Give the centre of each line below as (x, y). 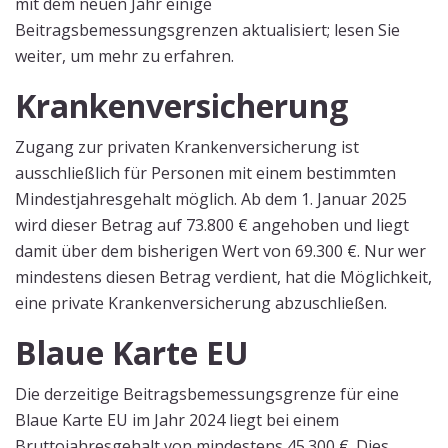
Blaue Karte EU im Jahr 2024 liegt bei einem (177, 420)
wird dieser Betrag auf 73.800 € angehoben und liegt (212, 225)
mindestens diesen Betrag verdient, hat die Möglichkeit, (223, 277)
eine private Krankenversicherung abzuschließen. (201, 303)
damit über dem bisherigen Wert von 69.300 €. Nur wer (220, 251)
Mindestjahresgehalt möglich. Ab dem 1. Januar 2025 (211, 199)
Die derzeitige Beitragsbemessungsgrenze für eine (207, 394)
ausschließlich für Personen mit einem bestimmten (205, 173)
